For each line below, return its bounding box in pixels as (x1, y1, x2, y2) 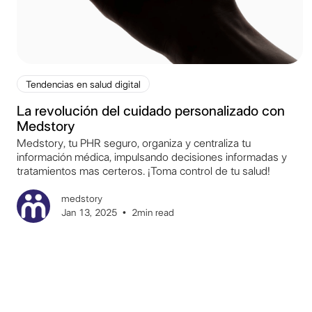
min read (137, 208, 174, 218)
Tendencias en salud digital (26, 79, 141, 90)
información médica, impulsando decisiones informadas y (17, 151, 287, 163)
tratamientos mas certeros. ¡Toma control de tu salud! (17, 165, 270, 177)
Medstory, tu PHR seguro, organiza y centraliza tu (17, 137, 251, 149)
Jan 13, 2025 (61, 208, 117, 218)
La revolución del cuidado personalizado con (17, 104, 285, 118)
